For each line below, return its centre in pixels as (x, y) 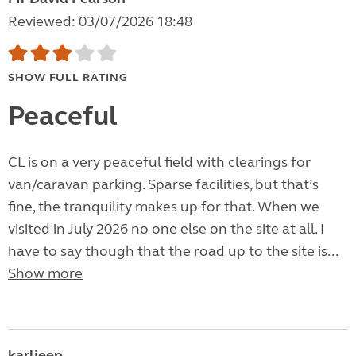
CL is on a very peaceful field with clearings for (159, 163)
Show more (45, 274)
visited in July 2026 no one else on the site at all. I (166, 229)
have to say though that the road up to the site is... (173, 252)
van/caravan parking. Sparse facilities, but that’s (163, 185)
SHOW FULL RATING (68, 78)
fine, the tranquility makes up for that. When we (164, 207)
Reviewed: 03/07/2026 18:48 (100, 22)
